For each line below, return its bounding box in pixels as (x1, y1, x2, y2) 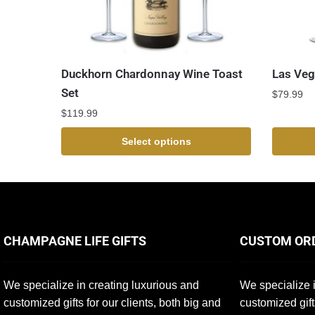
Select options (121, 135, 191, 147)
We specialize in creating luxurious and (4, 278, 199, 291)
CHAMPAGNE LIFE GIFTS (4, 233, 146, 248)
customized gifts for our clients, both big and (4, 296, 221, 309)
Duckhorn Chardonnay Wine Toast (61, 66, 243, 81)
